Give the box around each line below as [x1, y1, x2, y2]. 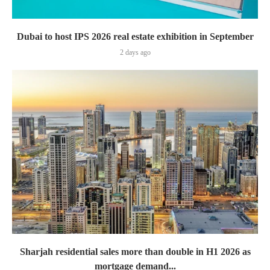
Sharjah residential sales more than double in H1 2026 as [19, 246, 251, 257]
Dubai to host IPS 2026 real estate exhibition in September [16, 31, 254, 42]
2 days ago [119, 48, 151, 57]
